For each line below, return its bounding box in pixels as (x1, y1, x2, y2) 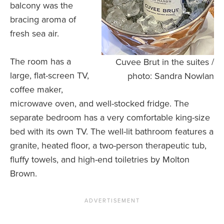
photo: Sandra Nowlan (127, 70, 214, 82)
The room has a (10, 56, 71, 67)
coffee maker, (10, 84, 63, 95)
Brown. (10, 168, 37, 179)
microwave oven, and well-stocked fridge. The (10, 98, 189, 109)
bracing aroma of (10, 14, 76, 25)
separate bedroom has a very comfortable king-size (10, 112, 210, 123)
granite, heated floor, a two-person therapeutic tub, (10, 140, 206, 151)
